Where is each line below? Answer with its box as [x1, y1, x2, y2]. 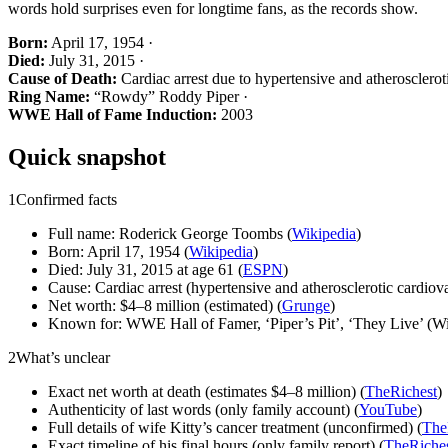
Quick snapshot [8, 143, 166, 170]
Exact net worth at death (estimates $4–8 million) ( [48, 382, 365, 400]
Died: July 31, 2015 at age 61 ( [48, 260, 243, 278]
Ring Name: [8, 87, 90, 105]
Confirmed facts [16, 190, 117, 208]
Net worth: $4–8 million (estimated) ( [48, 296, 282, 314]
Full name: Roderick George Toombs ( [48, 224, 292, 242]
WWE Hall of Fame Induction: [8, 105, 217, 123]
